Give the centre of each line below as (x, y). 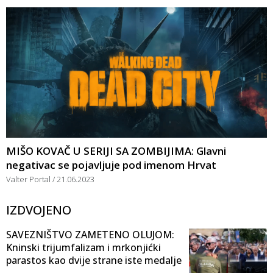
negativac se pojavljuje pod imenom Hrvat (111, 165)
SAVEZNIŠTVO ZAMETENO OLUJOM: (90, 234)
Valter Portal (29, 179)
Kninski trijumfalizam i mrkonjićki (83, 247)
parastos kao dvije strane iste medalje (94, 260)
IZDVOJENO (39, 210)
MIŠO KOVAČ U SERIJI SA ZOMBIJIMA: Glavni (116, 151)
